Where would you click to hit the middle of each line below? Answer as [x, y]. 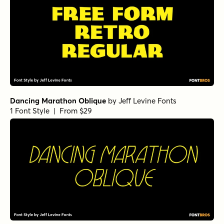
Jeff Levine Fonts [147, 101]
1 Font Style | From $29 [51, 111]
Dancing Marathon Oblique [58, 101]
